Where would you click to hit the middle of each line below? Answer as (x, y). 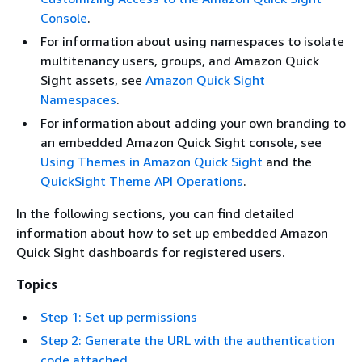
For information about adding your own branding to (193, 123)
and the (287, 162)
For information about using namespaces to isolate (192, 41)
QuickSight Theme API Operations (142, 181)
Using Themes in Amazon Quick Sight (152, 162)
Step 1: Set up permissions (119, 317)
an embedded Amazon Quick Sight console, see (181, 142)
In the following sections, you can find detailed (155, 213)
